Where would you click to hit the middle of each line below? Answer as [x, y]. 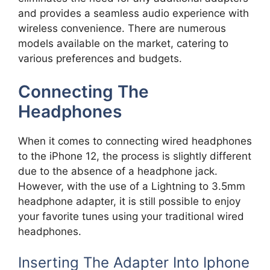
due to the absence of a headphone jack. [118, 171]
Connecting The [83, 91]
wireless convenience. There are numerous [122, 29]
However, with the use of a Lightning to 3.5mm [132, 186]
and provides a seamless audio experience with [133, 14]
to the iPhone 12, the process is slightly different [135, 156]
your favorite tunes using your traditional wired [131, 216]
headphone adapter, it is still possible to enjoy [129, 201]
